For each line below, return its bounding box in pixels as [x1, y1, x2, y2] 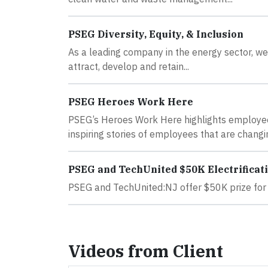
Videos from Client [68, 240, 223, 262]
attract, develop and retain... [68, 60, 189, 72]
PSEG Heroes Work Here [68, 96, 193, 108]
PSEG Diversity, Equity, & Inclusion [68, 28, 243, 40]
